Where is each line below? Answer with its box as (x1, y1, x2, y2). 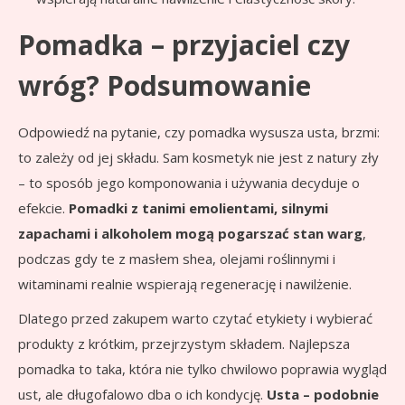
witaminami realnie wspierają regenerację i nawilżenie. (18, 274, 352, 293)
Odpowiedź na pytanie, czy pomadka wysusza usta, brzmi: (18, 122, 380, 141)
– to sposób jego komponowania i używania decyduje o (18, 173, 360, 192)
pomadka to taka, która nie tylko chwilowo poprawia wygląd (18, 359, 387, 378)
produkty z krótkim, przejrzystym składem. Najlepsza (18, 334, 350, 353)
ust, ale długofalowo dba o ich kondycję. (18, 384, 267, 403)
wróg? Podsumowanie (18, 66, 311, 104)
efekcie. (18, 198, 69, 217)
